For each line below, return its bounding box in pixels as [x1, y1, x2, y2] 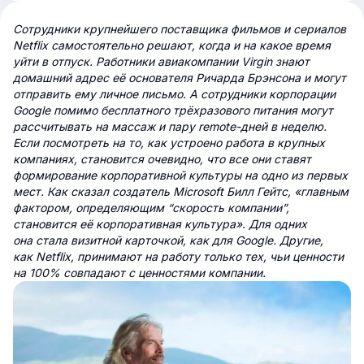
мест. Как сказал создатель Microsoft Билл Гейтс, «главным [13, 184, 349, 198]
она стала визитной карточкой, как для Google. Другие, [13, 233, 323, 247]
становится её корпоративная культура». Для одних [13, 217, 307, 231]
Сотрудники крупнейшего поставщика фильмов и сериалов [13, 22, 346, 36]
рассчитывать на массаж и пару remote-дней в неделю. [13, 119, 327, 133]
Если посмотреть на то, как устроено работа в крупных [13, 136, 325, 149]
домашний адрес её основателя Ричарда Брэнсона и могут [13, 71, 346, 84]
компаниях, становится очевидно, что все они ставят [13, 152, 311, 166]
